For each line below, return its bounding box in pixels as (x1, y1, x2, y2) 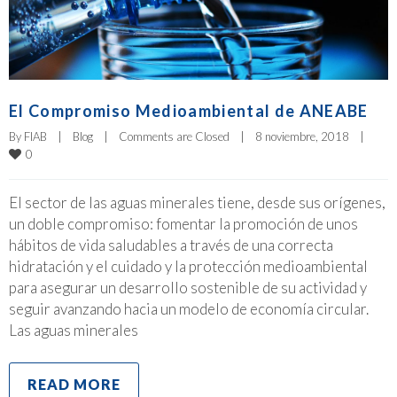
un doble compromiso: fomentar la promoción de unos (9, 214, 358, 233)
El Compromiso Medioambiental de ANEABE (9, 100, 369, 121)
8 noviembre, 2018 (255, 128, 360, 144)
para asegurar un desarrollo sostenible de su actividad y (9, 277, 367, 297)
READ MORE (27, 375, 121, 393)
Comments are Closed (119, 128, 230, 144)
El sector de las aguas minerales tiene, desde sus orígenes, (9, 192, 385, 212)
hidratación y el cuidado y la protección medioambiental (9, 256, 368, 276)
